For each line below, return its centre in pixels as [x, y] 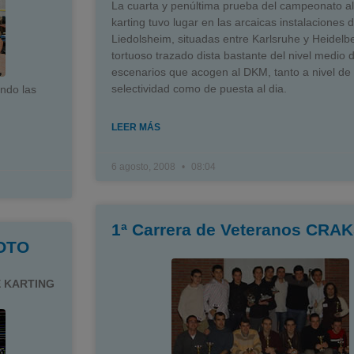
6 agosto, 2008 [144, 167]
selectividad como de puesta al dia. [199, 88]
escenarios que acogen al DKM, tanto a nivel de [231, 72]
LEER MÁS [136, 127]
